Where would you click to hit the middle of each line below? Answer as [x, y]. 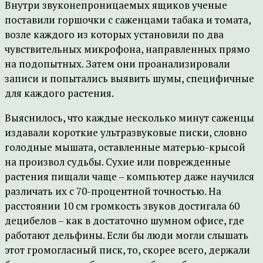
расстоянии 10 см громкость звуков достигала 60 [122, 206]
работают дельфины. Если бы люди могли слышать [127, 235]
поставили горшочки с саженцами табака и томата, [128, 20]
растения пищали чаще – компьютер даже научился [129, 176]
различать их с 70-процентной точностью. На [113, 191]
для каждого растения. [59, 93]
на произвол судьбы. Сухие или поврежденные [118, 162]
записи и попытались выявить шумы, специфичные [129, 78]
